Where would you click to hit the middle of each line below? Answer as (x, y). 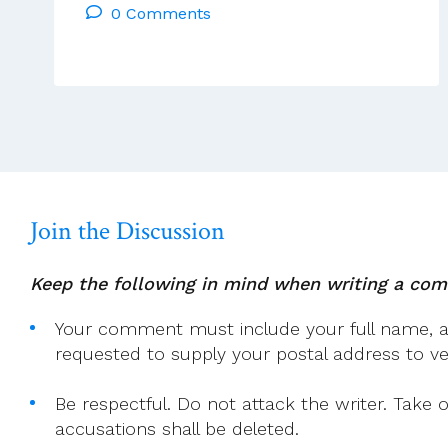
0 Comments (161, 13)
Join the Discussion (127, 230)
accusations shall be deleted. (177, 428)
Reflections (228, 14)
